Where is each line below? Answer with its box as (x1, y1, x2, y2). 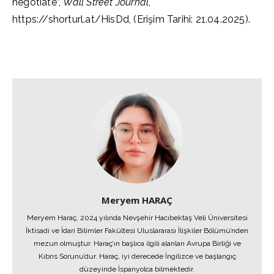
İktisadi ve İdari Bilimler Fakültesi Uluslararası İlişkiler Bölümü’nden (26, 226, 248, 235)
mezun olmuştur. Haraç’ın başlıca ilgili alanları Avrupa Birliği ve (33, 239, 241, 248)
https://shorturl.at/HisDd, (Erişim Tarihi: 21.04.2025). (12, 13, 250, 25)
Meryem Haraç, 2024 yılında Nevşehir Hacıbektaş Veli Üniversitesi (26, 213, 248, 222)
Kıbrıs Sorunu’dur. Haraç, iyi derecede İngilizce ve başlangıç (38, 252, 236, 261)
